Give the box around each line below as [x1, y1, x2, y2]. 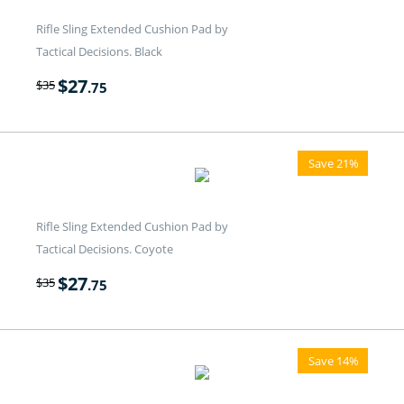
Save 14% [308, 353, 359, 370]
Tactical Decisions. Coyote [36, 241, 173, 258]
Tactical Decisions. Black [36, 43, 162, 60]
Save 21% [308, 155, 359, 172]
